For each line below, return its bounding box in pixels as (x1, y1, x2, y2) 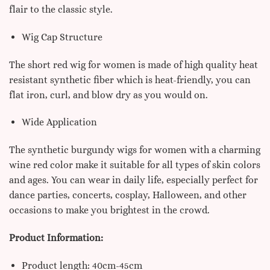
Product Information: (9, 231, 103, 243)
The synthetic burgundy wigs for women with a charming (9, 144, 260, 156)
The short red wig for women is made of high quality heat (9, 58, 258, 71)
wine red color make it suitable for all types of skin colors (9, 159, 260, 171)
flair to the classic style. (9, 3, 113, 15)
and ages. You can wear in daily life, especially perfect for (9, 174, 258, 186)
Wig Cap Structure (21, 31, 102, 43)
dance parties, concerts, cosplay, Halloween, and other (9, 189, 246, 201)
